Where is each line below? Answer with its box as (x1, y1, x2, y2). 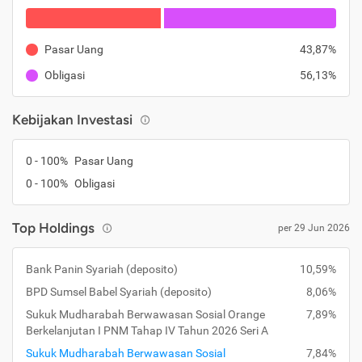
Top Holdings (12, 220, 95, 236)
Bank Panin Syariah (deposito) (26, 263, 178, 276)
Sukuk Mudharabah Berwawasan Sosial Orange (26, 308, 265, 321)
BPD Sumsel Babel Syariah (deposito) (26, 285, 212, 298)
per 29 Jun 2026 (278, 221, 350, 234)
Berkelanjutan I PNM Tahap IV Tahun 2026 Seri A (26, 324, 268, 337)
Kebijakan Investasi (12, 112, 133, 128)
